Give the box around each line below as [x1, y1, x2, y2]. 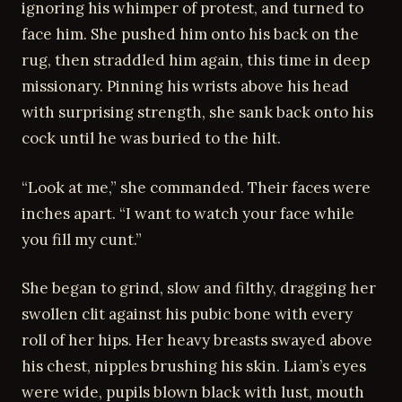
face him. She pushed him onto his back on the [22, 24, 359, 44]
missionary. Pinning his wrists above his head [22, 76, 349, 96]
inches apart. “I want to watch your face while [22, 203, 354, 223]
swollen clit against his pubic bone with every [22, 304, 353, 324]
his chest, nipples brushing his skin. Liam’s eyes [22, 356, 366, 376]
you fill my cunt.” [22, 229, 142, 249]
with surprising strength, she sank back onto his [22, 102, 373, 122]
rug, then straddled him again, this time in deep [22, 50, 370, 70]
